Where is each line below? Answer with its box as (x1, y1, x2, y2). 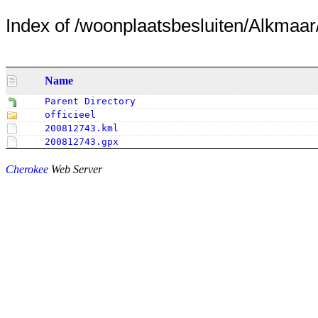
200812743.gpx (45, 136, 119, 147)
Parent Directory (45, 95, 136, 106)
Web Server (48, 163, 102, 175)
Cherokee (6, 163, 48, 175)
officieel (45, 109, 96, 120)
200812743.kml (45, 122, 119, 133)
